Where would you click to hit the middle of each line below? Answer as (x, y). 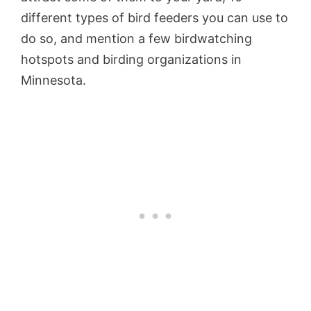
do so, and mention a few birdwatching (136, 38)
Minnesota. (55, 80)
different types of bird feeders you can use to (154, 17)
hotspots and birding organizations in (131, 59)
